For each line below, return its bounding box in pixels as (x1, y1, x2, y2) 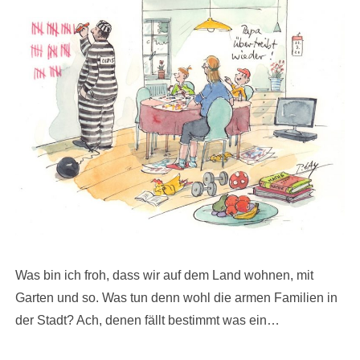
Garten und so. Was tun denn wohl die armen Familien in (15, 291, 337, 305)
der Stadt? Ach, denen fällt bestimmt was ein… (15, 313, 283, 328)
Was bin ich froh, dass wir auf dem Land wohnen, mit (15, 268, 313, 283)
